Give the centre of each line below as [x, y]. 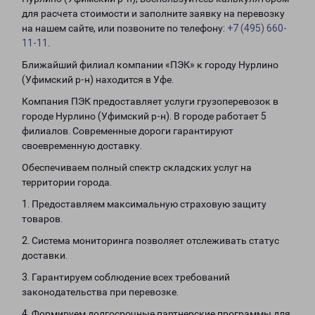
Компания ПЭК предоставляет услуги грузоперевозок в [150, 101]
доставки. [45, 255]
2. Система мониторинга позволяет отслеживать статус [150, 240]
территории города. [67, 182]
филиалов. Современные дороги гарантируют [128, 131]
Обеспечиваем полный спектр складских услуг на [137, 167]
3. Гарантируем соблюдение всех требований [126, 277]
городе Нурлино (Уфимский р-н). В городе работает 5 [144, 116]
